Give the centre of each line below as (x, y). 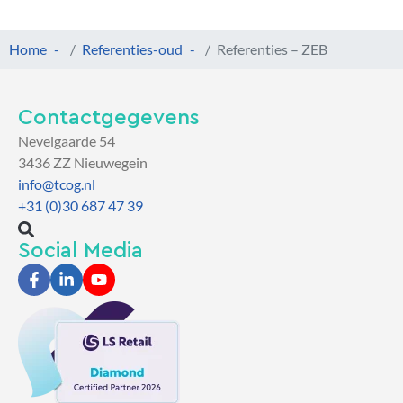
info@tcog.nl (57, 184)
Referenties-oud (132, 49)
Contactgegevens (109, 118)
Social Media (81, 251)
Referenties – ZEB (273, 49)
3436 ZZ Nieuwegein (83, 163)
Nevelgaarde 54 (67, 141)
